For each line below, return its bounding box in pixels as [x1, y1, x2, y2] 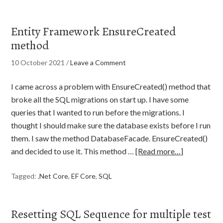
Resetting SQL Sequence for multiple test [11, 206, 212, 222]
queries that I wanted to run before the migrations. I [11, 108, 185, 117]
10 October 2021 [11, 58, 65, 67]
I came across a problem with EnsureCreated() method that [11, 82, 211, 91]
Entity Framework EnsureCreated [11, 23, 177, 39]
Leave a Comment [70, 58, 126, 67]
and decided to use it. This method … [11, 146, 136, 156]
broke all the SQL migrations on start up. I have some [11, 95, 189, 104]
